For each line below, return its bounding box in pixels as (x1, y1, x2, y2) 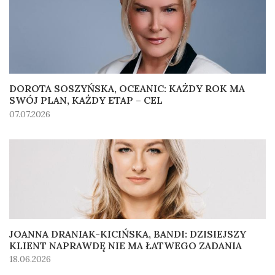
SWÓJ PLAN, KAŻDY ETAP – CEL (9, 94, 163, 107)
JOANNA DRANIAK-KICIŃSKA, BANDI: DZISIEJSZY (9, 227, 246, 240)
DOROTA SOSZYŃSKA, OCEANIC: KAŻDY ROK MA (9, 82, 245, 95)
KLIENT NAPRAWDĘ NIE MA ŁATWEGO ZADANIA (9, 239, 242, 252)
